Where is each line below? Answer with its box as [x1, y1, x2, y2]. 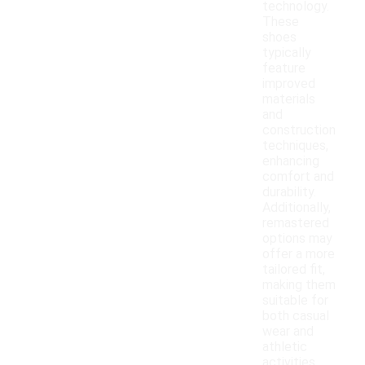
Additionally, [262, 200, 331, 216]
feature [262, 60, 306, 77]
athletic [262, 339, 307, 355]
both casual [262, 308, 329, 324]
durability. [262, 184, 316, 200]
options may [262, 231, 332, 247]
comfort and [262, 169, 334, 185]
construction [262, 122, 336, 139]
